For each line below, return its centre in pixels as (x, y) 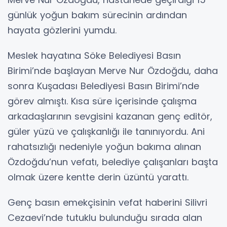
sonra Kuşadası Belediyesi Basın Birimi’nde (103, 86)
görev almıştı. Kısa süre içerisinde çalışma (102, 101)
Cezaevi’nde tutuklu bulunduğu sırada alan (105, 218)
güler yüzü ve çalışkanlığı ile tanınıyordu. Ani (106, 132)
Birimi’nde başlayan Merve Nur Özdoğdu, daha (113, 71)
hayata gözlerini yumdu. (62, 30)
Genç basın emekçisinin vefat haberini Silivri (107, 203)
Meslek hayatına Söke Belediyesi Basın (94, 56)
